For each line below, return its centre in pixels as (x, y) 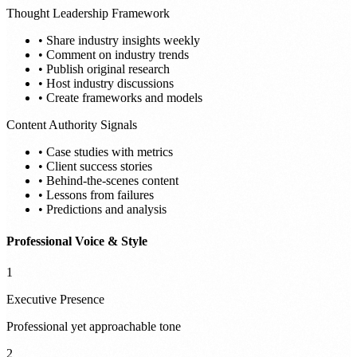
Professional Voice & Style (77, 241)
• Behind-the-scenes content (108, 181)
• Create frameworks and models (120, 98)
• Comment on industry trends (114, 55)
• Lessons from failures (96, 195)
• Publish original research (104, 69)
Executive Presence (55, 299)
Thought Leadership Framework (88, 14)
